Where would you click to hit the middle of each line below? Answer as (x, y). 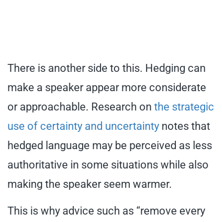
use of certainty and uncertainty (83, 126)
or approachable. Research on (81, 107)
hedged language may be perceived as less (110, 145)
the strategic (184, 107)
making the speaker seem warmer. (90, 184)
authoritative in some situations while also (108, 165)
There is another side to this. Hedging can (107, 68)
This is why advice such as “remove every (106, 211)
